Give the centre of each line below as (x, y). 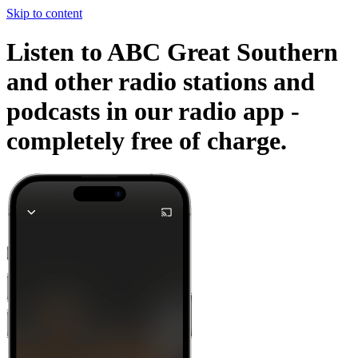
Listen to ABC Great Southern (172, 52)
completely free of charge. (147, 141)
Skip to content (44, 13)
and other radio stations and (161, 82)
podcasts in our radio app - (153, 111)
